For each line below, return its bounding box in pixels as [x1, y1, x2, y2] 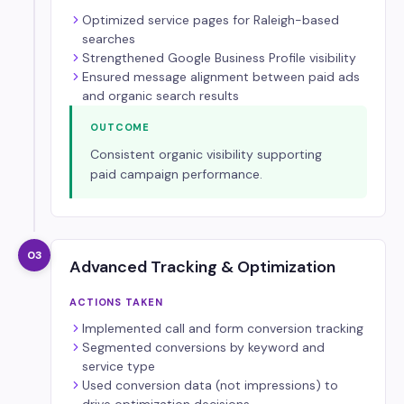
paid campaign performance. [90, 166, 262, 182]
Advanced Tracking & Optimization [69, 256, 335, 278]
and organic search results [82, 87, 239, 104]
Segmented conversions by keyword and [82, 339, 325, 355]
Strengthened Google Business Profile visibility [82, 50, 356, 66]
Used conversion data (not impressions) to [82, 377, 338, 393]
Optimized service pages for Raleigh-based [82, 12, 339, 28]
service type [82, 358, 155, 374]
